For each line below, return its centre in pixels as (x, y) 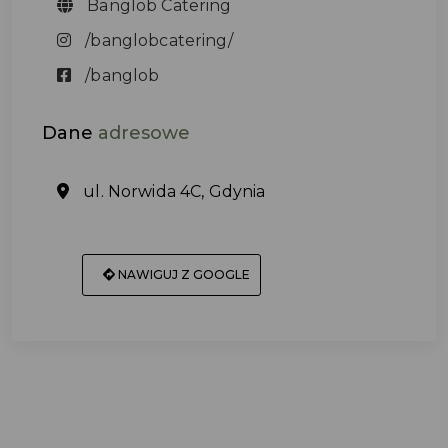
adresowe (144, 133)
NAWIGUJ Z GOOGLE (182, 274)
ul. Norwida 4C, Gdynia (172, 191)
